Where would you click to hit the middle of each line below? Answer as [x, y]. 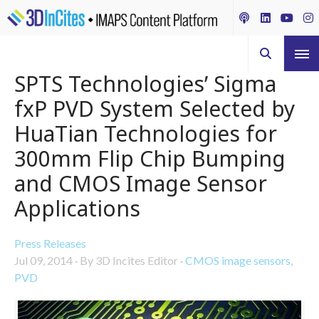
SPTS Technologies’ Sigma [145, 84]
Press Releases [50, 243]
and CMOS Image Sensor [141, 183]
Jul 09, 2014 [43, 260]
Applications [77, 208]
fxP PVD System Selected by [155, 109]
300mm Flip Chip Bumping [150, 158]
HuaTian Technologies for [146, 134]
